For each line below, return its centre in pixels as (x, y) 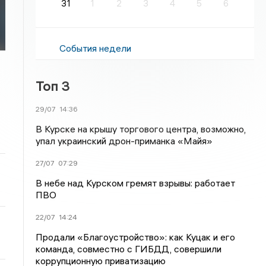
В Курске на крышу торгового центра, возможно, (141, 129)
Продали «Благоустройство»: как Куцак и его (136, 237)
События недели (96, 48)
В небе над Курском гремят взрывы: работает (136, 183)
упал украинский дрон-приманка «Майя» (124, 141)
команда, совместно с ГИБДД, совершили (129, 249)
